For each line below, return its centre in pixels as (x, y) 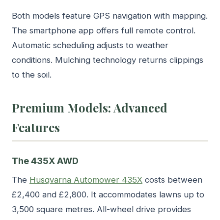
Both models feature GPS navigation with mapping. (110, 16)
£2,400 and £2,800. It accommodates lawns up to (108, 194)
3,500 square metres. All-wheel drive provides (101, 209)
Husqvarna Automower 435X (86, 179)
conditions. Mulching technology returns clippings (108, 60)
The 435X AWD (45, 160)
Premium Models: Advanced (90, 108)
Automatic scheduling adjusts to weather (90, 45)
